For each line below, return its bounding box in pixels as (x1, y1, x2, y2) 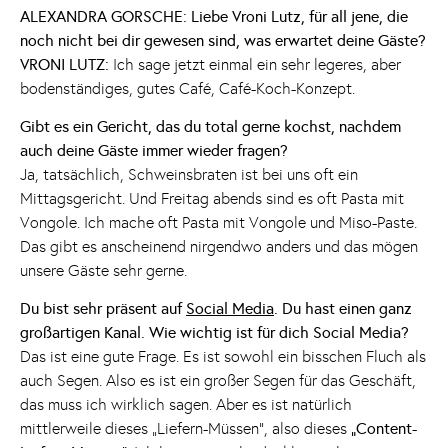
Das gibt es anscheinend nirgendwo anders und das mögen (20, 237, 418, 257)
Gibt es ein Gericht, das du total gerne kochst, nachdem (20, 117, 401, 137)
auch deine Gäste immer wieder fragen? (20, 141, 288, 161)
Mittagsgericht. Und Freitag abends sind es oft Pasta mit (20, 189, 404, 209)
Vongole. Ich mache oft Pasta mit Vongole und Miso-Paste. (20, 213, 417, 233)
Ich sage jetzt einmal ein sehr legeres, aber (109, 54, 401, 74)
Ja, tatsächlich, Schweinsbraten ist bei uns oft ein (20, 165, 358, 185)
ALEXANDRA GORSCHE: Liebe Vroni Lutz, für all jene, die (20, 6, 408, 26)
